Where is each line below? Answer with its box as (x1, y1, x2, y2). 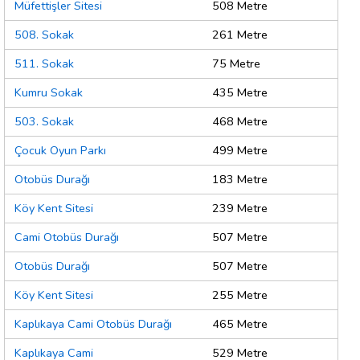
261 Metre (212, 27, 268, 43)
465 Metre (212, 316, 268, 333)
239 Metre (212, 200, 268, 217)
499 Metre (212, 142, 268, 159)
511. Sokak (14, 55, 74, 72)
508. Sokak (14, 27, 74, 43)
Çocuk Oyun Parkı (14, 142, 106, 159)
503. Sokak (14, 113, 74, 130)
